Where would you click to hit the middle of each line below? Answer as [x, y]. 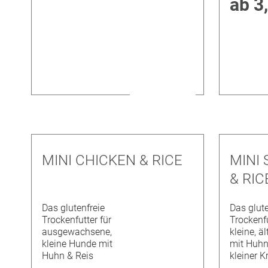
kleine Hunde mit [77, 244]
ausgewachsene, [77, 232]
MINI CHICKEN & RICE [112, 160]
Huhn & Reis [68, 256]
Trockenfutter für [77, 220]
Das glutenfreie [74, 208]
